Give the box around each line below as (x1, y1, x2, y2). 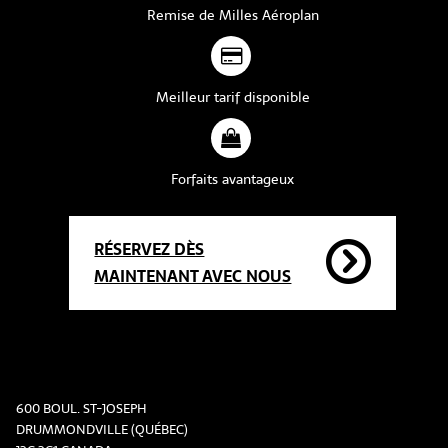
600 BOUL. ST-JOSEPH (16, 397, 147, 419)
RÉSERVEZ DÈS (94, 236, 205, 263)
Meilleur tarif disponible (155, 86, 310, 108)
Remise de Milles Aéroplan (146, 4, 319, 26)
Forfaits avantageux (171, 168, 295, 190)
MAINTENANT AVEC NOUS (94, 263, 292, 290)
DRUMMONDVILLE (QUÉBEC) (16, 418, 188, 440)
